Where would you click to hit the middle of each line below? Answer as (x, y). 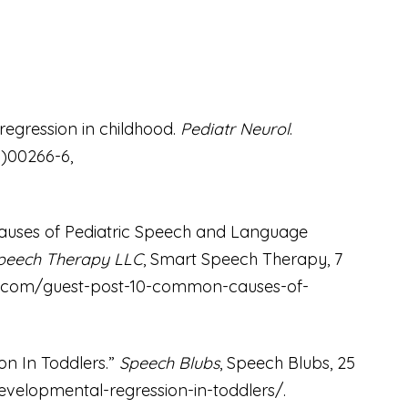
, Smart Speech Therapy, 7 (242, 260)
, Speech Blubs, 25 (287, 363)
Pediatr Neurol (235, 128)
